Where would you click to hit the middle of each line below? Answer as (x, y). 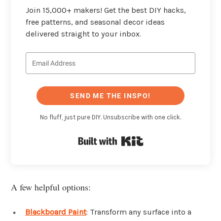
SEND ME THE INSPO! (110, 96)
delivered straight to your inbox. (83, 34)
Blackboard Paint (56, 212)
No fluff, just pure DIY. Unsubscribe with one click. (110, 117)
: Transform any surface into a (139, 212)
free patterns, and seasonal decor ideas (95, 22)
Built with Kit (167, 139)
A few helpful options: (51, 187)
